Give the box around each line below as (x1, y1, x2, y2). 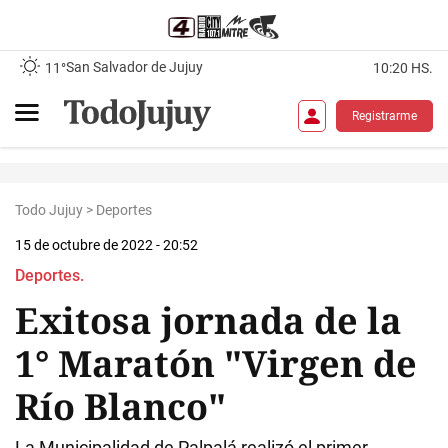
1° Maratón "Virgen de (15, 339, 417, 388)
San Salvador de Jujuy (66, 59, 203, 75)
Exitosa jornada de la (15, 296, 402, 345)
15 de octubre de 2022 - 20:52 (15, 237, 198, 253)
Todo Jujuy (15, 202, 83, 218)
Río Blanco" (15, 382, 226, 431)
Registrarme (352, 108, 417, 123)
